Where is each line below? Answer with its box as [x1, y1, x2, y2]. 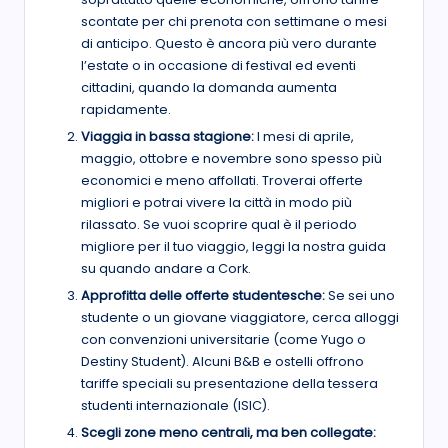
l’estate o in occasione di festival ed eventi [81, 56, 356, 74]
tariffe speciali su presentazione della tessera [81, 375, 378, 393]
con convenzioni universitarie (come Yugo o [81, 331, 366, 349]
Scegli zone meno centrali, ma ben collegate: [81, 424, 376, 442]
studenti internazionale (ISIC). [81, 397, 270, 415]
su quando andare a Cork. [81, 260, 251, 278]
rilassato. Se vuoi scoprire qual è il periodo [81, 216, 357, 234]
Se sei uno [328, 287, 395, 305]
